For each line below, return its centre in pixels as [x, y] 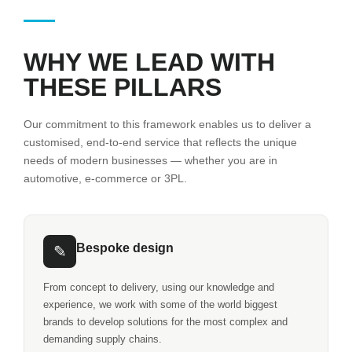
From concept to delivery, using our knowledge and [159, 288]
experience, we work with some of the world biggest [160, 305]
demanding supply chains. [103, 339]
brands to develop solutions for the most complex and [165, 322]
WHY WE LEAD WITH [149, 62]
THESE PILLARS [123, 87]
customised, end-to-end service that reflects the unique [160, 142]
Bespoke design [125, 248]
